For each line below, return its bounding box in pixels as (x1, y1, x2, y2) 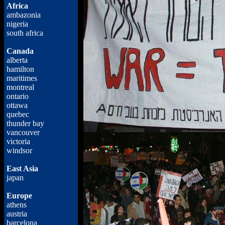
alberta (7, 56, 28, 64)
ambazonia (7, 11, 41, 19)
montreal (7, 83, 34, 91)
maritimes (7, 74, 37, 82)
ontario (7, 92, 29, 100)
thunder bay (7, 119, 44, 128)
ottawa (7, 101, 28, 109)
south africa (7, 29, 43, 37)
